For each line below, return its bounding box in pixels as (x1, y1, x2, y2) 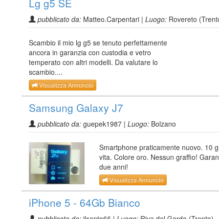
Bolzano (149, 118, 176, 129)
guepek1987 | (81, 118, 128, 129)
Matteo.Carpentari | (81, 14, 145, 24)
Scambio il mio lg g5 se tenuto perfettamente (29, 37, 167, 47)
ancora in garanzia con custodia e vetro (29, 47, 151, 57)
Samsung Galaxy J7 (29, 100, 123, 115)
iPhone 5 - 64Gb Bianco (29, 195, 140, 210)
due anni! (99, 161, 128, 172)
